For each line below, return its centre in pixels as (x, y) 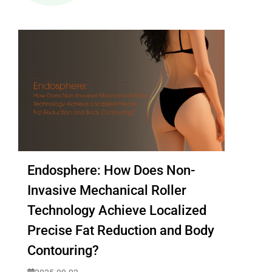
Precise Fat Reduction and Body (121, 230)
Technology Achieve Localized (117, 210)
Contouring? (63, 250)
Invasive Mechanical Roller (107, 190)
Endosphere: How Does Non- (111, 170)
